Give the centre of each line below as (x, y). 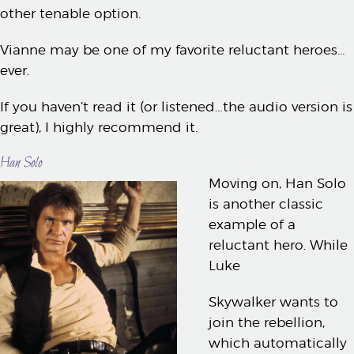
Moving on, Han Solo (277, 183)
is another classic (266, 203)
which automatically (278, 343)
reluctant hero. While (278, 245)
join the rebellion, (267, 322)
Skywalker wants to (273, 301)
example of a (252, 224)
